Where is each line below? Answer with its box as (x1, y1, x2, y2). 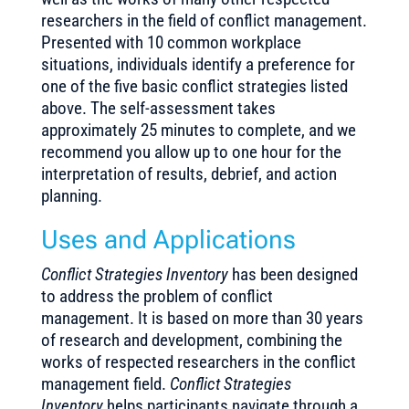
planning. (40, 185, 102, 206)
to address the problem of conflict (40, 286, 273, 307)
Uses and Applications (40, 225, 296, 255)
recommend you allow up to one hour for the (40, 142, 341, 163)
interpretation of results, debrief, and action (40, 163, 337, 184)
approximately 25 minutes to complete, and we (40, 120, 356, 141)
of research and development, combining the (40, 330, 342, 351)
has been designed (227, 264, 358, 285)
